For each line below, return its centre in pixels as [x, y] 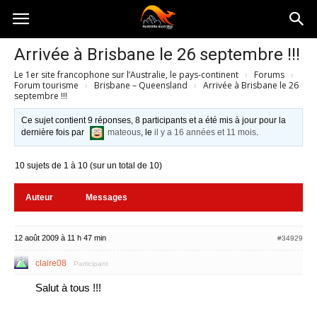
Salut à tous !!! [68, 288]
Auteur [39, 197]
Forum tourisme [46, 85]
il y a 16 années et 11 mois [206, 133]
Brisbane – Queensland [141, 85]
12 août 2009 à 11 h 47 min [60, 238]
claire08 [51, 263]
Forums [269, 75]
